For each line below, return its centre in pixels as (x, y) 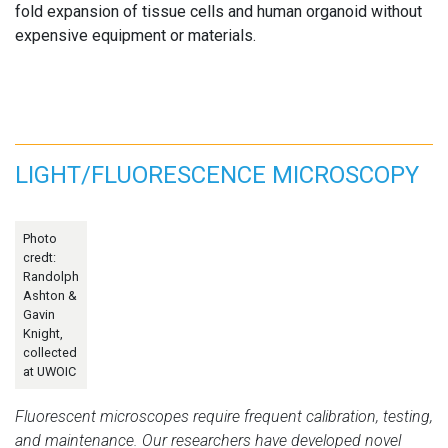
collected (50, 352)
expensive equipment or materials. (135, 35)
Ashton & (50, 295)
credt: (39, 257)
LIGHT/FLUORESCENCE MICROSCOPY (217, 174)
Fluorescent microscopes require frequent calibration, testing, (224, 416)
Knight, (43, 333)
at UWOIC (49, 371)
